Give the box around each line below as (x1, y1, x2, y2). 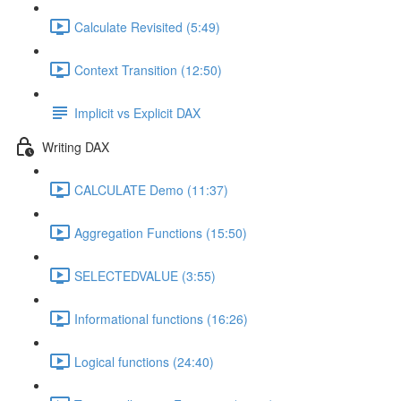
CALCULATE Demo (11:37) (74, 180, 228, 199)
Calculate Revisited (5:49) (74, 17, 220, 36)
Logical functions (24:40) (74, 352, 214, 371)
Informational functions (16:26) (74, 309, 248, 328)
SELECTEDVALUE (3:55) (74, 266, 216, 285)
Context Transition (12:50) (74, 60, 222, 79)
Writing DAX (42, 137, 109, 156)
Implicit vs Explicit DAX (74, 103, 200, 122)
